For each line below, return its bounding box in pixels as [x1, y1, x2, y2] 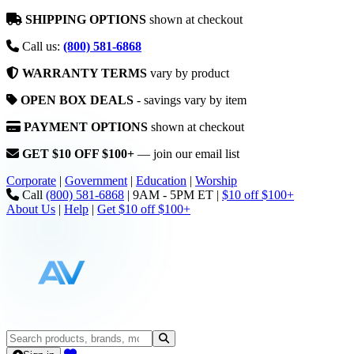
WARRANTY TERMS [22, 66, 147, 80]
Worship [195, 174, 237, 187]
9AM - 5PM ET [133, 188, 213, 201]
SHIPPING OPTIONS [25, 13, 146, 26]
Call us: [22, 40, 63, 53]
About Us [6, 202, 55, 216]
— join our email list [134, 147, 239, 160]
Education [136, 174, 186, 187]
